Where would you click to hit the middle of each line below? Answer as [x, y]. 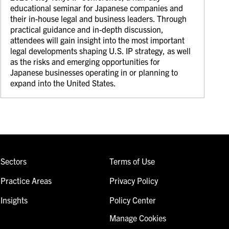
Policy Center [132, 200]
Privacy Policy [133, 180]
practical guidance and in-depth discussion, [87, 29]
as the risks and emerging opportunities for [85, 61]
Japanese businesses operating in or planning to [94, 72]
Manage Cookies [138, 217]
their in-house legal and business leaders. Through [99, 18]
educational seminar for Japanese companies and [97, 7]
